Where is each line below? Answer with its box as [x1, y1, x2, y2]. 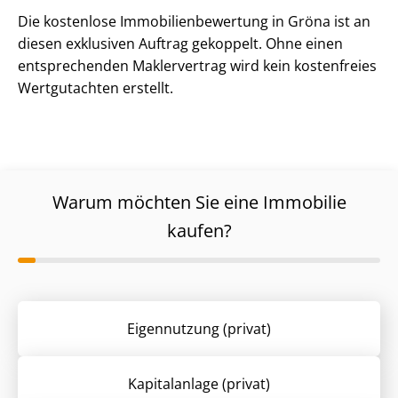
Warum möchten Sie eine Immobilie [52, 190, 346, 215]
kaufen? [166, 219, 232, 243]
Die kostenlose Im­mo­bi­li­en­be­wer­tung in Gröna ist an [18, 12, 370, 32]
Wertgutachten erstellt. [18, 78, 173, 99]
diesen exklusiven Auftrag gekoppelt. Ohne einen [18, 34, 343, 54]
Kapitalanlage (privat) [128, 373, 270, 394]
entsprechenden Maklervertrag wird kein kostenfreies [18, 56, 377, 76]
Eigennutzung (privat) [127, 318, 271, 338]
